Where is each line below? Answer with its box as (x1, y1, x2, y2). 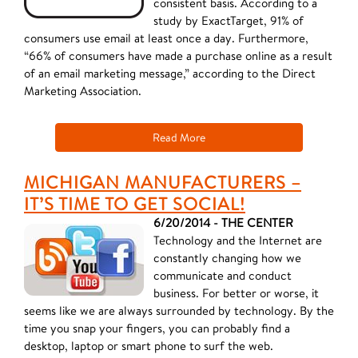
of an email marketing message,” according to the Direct (24, 66, 316, 81)
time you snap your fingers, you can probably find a (24, 320, 290, 336)
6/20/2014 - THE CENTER (153, 215, 293, 230)
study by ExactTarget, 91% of (153, 13, 304, 28)
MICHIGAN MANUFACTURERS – (24, 170, 301, 193)
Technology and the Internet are (153, 233, 322, 248)
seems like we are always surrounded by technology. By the (24, 303, 334, 318)
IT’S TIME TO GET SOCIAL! (24, 192, 245, 215)
